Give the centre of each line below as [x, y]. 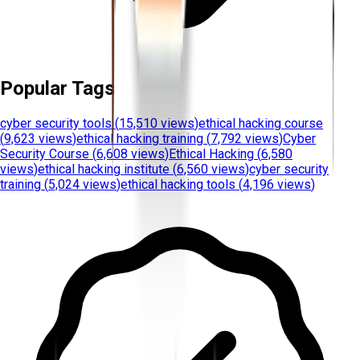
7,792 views [245, 139]
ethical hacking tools [178, 185]
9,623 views [38, 139]
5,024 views [82, 185]
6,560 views [211, 170]
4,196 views [277, 185]
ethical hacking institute [104, 170]
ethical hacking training [140, 139]
